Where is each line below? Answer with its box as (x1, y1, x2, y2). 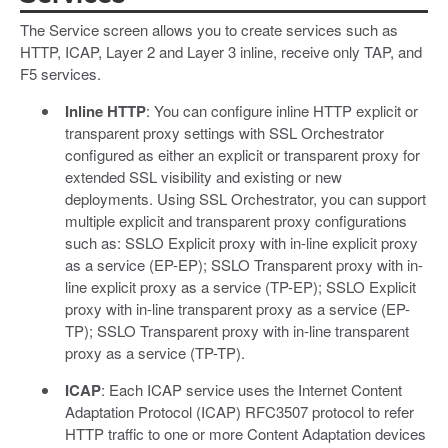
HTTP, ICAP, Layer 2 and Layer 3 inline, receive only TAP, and (20, 40, 422, 62)
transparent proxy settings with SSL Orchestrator (64, 121, 384, 143)
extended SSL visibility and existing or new (64, 165, 342, 187)
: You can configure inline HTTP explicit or (145, 99, 418, 121)
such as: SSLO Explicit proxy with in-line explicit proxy (64, 231, 418, 253)
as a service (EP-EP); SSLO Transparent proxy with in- (64, 253, 423, 275)
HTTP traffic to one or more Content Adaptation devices (64, 422, 426, 444)
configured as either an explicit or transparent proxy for (64, 143, 420, 165)
